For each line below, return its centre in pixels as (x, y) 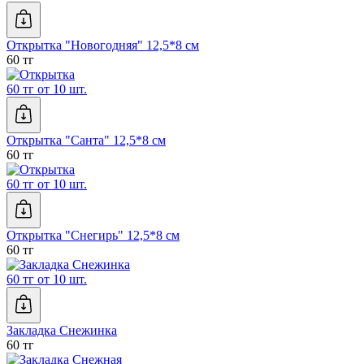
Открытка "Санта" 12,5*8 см (86, 141)
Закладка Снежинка (62, 331)
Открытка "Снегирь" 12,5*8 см (93, 236)
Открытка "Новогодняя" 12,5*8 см (103, 45)
